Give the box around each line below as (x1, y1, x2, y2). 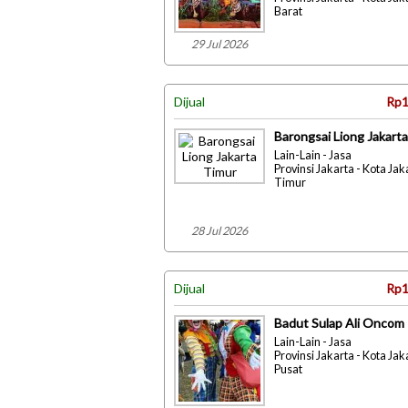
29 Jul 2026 (191, 37, 248, 51)
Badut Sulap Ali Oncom (274, 315, 404, 331)
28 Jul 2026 (191, 224, 248, 238)
